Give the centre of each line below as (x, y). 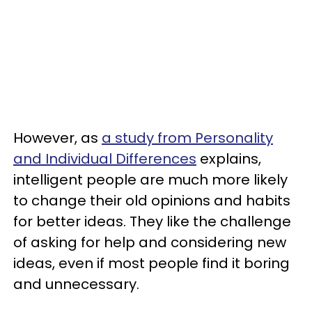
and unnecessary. (76, 284)
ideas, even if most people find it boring (151, 263)
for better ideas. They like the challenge (152, 221)
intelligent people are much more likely (150, 180)
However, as (57, 138)
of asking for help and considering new (150, 242)
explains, (229, 159)
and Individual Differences (105, 159)
